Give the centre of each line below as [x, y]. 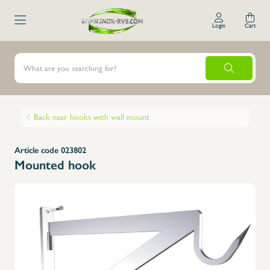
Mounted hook [55, 165]
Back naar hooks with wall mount [92, 117]
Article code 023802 [50, 150]
